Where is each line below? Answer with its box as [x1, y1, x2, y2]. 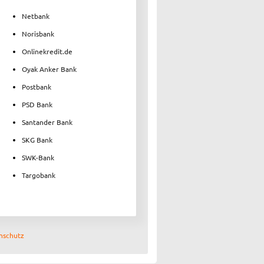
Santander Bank [22, 117, 72, 127]
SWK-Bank [22, 152, 54, 162]
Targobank [22, 170, 55, 180]
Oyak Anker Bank [22, 64, 77, 74]
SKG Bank [22, 134, 52, 144]
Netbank [22, 11, 49, 21]
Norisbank [22, 28, 54, 38]
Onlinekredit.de [22, 46, 72, 56]
